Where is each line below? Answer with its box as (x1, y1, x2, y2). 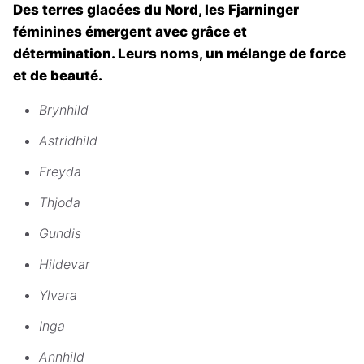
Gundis (39, 225, 81, 242)
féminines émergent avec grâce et (13, 24, 247, 41)
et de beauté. (13, 67, 102, 84)
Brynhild (39, 102, 89, 119)
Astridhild (39, 132, 97, 149)
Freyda (39, 163, 81, 180)
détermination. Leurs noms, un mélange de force (13, 45, 346, 63)
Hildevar (39, 256, 90, 273)
